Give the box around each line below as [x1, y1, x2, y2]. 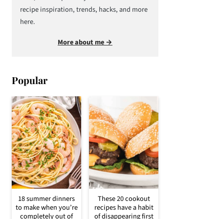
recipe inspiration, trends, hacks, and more [20, 4, 148, 15]
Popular [12, 74, 47, 87]
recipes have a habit [94, 202, 153, 213]
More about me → [58, 37, 112, 47]
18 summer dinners [18, 194, 75, 204]
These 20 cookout [97, 194, 150, 204]
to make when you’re [15, 202, 78, 213]
